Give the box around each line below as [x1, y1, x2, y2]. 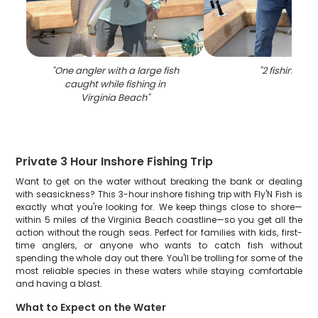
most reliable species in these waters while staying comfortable [16, 265, 302, 277]
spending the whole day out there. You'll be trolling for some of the [16, 252, 302, 264]
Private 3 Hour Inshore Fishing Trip [16, 153, 214, 170]
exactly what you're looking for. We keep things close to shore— [16, 201, 302, 213]
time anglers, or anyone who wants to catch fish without [16, 239, 302, 251]
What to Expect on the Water [16, 300, 167, 314]
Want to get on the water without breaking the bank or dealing [16, 175, 302, 187]
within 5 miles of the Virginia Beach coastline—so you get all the [16, 214, 302, 226]
